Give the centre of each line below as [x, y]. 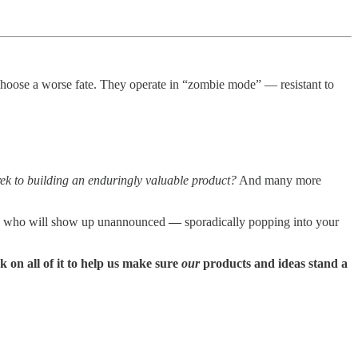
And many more [279, 180]
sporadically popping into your [260, 221]
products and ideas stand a [274, 263]
